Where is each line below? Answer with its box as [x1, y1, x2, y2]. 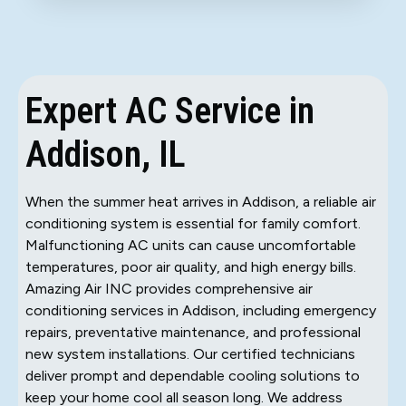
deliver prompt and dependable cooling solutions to [25, 366, 360, 384]
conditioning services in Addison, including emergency [25, 301, 376, 319]
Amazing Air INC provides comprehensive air [25, 279, 313, 297]
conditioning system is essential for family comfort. [25, 214, 361, 232]
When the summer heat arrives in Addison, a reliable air [25, 192, 376, 210]
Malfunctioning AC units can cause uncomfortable [25, 236, 356, 254]
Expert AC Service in [25, 89, 314, 132]
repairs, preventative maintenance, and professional [25, 323, 361, 341]
